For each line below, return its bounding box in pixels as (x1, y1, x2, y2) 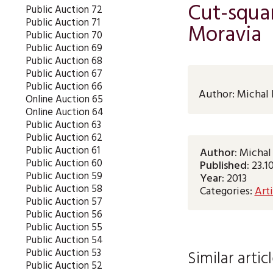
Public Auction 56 (26, 207, 102, 223)
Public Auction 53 (26, 245, 101, 261)
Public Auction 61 (26, 143, 100, 159)
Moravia (188, 18, 261, 52)
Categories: (199, 183, 255, 201)
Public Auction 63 (26, 117, 101, 133)
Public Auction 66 (26, 79, 102, 95)
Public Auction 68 (26, 53, 102, 69)
